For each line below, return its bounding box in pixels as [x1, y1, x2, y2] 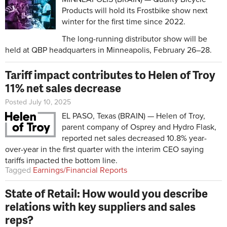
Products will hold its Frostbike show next [62, 6, 208, 16]
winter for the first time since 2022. [62, 17, 185, 27]
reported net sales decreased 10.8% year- [62, 133, 207, 144]
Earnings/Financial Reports [33, 165, 127, 176]
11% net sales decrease [5, 80, 121, 96]
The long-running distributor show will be [62, 34, 207, 45]
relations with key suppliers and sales [5, 199, 196, 215]
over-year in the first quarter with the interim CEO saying [5, 144, 204, 155]
